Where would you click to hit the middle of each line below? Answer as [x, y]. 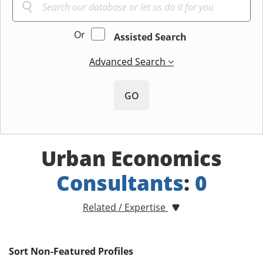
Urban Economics [131, 159]
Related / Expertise [125, 208]
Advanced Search [129, 62]
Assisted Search [150, 37]
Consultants [120, 183]
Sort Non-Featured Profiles [71, 252]
